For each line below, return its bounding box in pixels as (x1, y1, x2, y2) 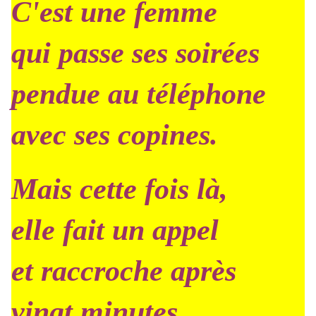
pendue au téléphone (11, 78, 266, 110)
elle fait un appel (11, 214, 219, 246)
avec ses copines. (11, 119, 218, 151)
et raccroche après (11, 255, 236, 287)
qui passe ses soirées (11, 37, 260, 69)
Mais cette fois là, (11, 173, 228, 205)
